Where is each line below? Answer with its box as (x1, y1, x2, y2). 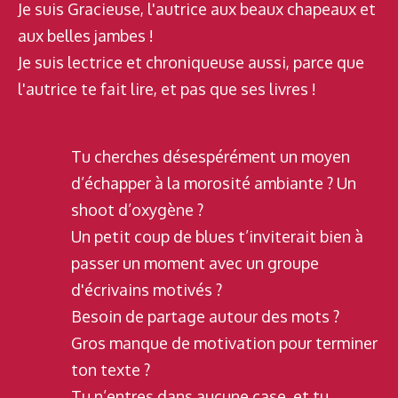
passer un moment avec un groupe (71, 253, 319, 274)
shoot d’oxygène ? (71, 200, 207, 220)
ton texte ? (71, 360, 150, 380)
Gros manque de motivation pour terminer (71, 333, 378, 354)
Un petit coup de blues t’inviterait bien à (71, 227, 363, 247)
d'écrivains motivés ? (71, 280, 222, 300)
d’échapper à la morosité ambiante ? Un (71, 173, 356, 194)
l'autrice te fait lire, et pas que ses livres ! (18, 79, 316, 99)
